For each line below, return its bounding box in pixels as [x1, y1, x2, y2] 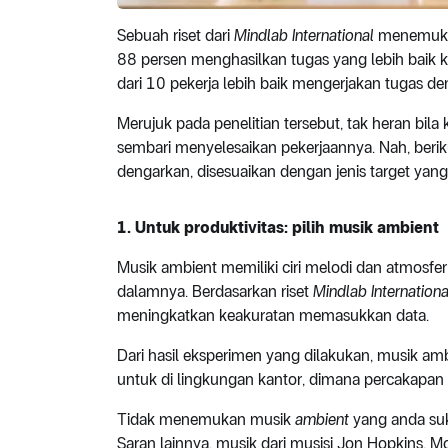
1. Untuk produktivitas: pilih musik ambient [117, 218, 439, 238]
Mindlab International [234, 26, 374, 46]
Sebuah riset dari [117, 26, 234, 46]
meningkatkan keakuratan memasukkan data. [117, 306, 429, 326]
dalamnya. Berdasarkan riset [117, 282, 313, 302]
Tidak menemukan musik [117, 410, 295, 430]
